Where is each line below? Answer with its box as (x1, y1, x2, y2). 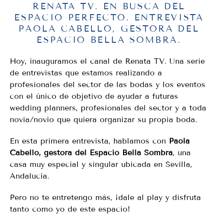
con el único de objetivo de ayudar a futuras (10, 91, 178, 101)
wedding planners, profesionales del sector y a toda (10, 103, 206, 113)
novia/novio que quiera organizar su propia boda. (10, 115, 197, 125)
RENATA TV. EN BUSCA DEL (32, 1, 186, 12)
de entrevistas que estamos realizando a (10, 68, 162, 78)
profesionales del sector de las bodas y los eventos (10, 80, 205, 90)
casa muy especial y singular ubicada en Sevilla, (10, 160, 192, 169)
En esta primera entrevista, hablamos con (10, 136, 169, 146)
